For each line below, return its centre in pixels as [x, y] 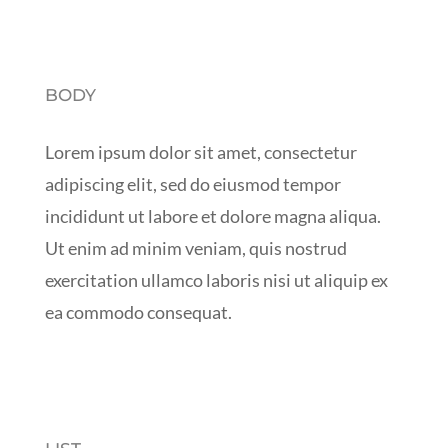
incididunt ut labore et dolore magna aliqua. [212, 215]
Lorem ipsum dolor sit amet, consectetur [200, 151]
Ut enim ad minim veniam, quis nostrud [195, 247]
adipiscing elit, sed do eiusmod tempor [192, 183]
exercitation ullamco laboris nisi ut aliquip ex [216, 279]
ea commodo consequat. [138, 311]
